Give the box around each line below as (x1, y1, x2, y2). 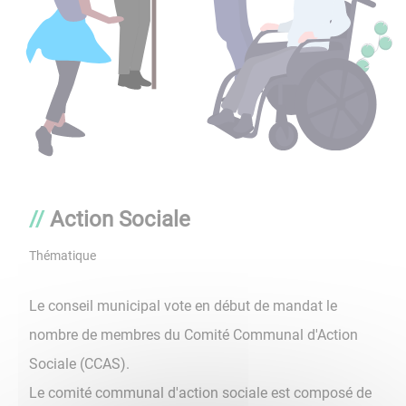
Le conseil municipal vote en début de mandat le (29, 297, 337, 315)
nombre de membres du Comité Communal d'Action (29, 326, 358, 344)
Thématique (29, 248, 96, 265)
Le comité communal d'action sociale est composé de (29, 384, 372, 402)
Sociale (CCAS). (29, 355, 130, 373)
